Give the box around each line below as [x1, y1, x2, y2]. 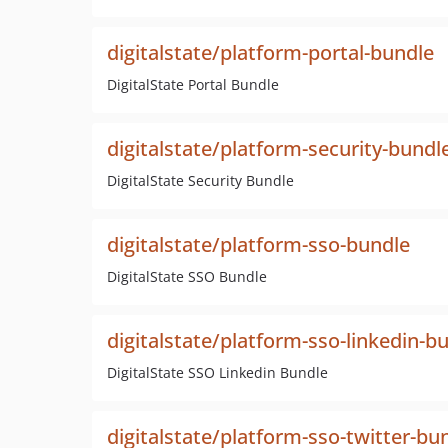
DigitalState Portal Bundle [107, 75, 279, 94]
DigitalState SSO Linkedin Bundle [107, 363, 328, 382]
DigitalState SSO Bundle [107, 267, 267, 286]
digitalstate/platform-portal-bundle [107, 39, 434, 66]
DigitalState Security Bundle [107, 171, 294, 190]
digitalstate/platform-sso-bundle [107, 231, 410, 258]
